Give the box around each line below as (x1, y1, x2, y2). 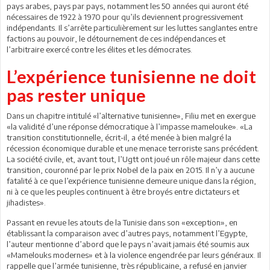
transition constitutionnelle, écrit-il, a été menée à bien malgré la (7, 132, 231, 142)
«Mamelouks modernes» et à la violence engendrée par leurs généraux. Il (7, 250, 261, 260)
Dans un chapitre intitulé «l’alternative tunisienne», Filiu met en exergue (7, 110, 256, 121)
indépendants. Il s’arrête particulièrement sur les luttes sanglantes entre (7, 22, 257, 33)
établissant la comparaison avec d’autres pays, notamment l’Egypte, (7, 228, 248, 238)
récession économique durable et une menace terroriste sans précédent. (7, 143, 259, 153)
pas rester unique (7, 84, 146, 105)
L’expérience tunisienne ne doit (7, 65, 256, 87)
